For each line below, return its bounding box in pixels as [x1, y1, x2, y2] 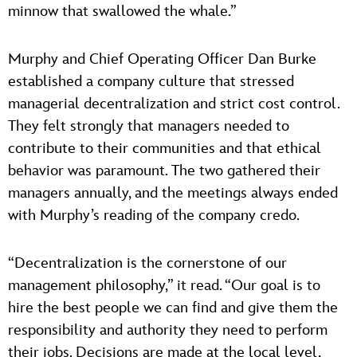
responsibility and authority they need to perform [8, 320, 328, 339]
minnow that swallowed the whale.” [8, 2, 237, 21]
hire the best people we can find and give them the [8, 298, 338, 317]
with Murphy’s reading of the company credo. [8, 206, 300, 225]
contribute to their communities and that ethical [8, 139, 321, 158]
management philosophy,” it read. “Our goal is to [8, 276, 320, 295]
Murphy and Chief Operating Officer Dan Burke [8, 49, 316, 69]
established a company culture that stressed [8, 72, 294, 91]
